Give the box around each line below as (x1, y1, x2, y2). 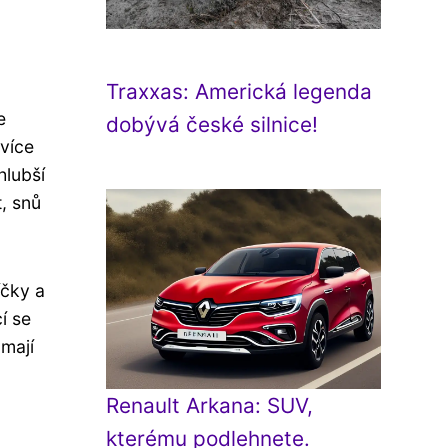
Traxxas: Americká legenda (106, 79, 372, 104)
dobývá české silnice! (106, 112, 318, 137)
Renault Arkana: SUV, (106, 393, 313, 418)
